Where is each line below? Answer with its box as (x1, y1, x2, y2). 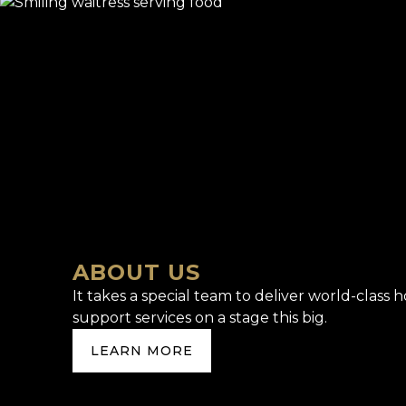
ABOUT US (72, 259, 201, 286)
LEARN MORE (91, 343, 194, 360)
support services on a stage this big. (72, 309, 328, 327)
